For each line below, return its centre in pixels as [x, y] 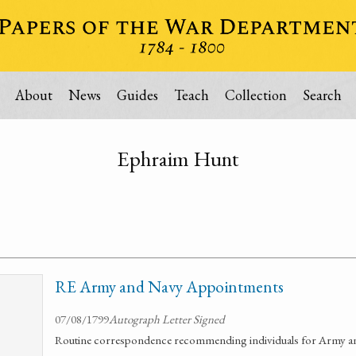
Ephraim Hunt [178, 159]
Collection [255, 95]
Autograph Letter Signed [167, 319]
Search [322, 95]
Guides [137, 95]
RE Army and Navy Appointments [169, 286]
